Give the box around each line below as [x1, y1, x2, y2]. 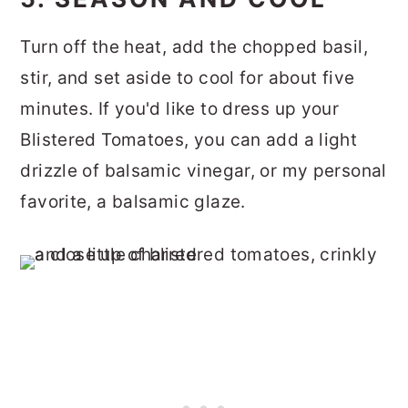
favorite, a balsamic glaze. [20, 190, 251, 212]
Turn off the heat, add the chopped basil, [20, 36, 368, 57]
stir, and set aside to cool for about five [20, 66, 355, 88]
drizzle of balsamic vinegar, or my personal [20, 159, 387, 181]
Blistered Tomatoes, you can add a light [20, 128, 358, 150]
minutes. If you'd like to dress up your [20, 97, 340, 119]
